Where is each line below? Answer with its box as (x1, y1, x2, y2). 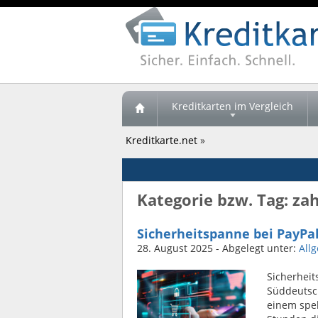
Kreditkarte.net (126, 133, 197, 147)
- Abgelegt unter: (213, 241, 299, 255)
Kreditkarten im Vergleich (172, 99, 293, 113)
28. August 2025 (137, 241, 213, 255)
